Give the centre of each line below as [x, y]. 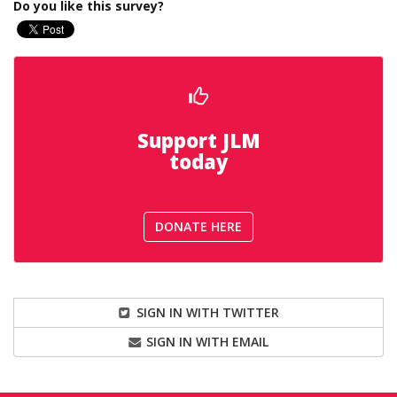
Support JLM [198, 140]
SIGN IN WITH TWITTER [206, 312]
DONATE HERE [198, 226]
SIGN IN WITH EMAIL [206, 341]
